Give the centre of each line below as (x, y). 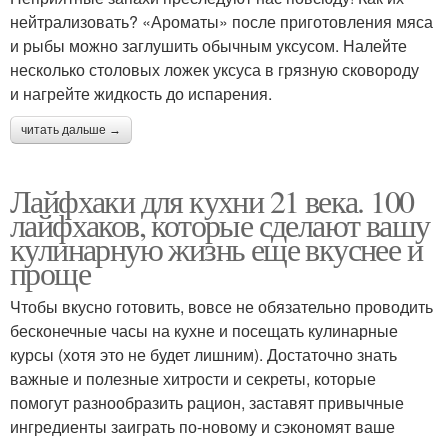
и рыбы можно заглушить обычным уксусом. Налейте (208, 45)
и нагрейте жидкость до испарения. (141, 93)
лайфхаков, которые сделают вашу (220, 224)
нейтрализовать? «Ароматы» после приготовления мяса (221, 21)
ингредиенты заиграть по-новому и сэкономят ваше (202, 426)
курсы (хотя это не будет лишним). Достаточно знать (203, 354)
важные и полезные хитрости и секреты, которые (193, 378)
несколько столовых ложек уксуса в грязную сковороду (214, 69)
